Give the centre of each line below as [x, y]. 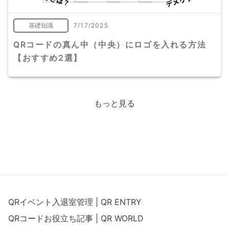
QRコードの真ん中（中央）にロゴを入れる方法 [110, 45]
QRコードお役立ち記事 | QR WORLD [76, 218]
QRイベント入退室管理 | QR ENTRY [75, 202]
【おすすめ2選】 [48, 58]
